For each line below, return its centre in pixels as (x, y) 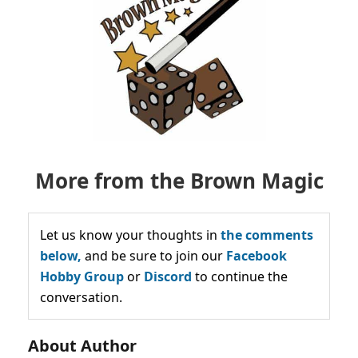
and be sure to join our (154, 255)
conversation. (81, 297)
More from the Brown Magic (179, 180)
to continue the (240, 276)
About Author (82, 345)
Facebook (257, 255)
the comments (267, 235)
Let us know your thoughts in (130, 235)
